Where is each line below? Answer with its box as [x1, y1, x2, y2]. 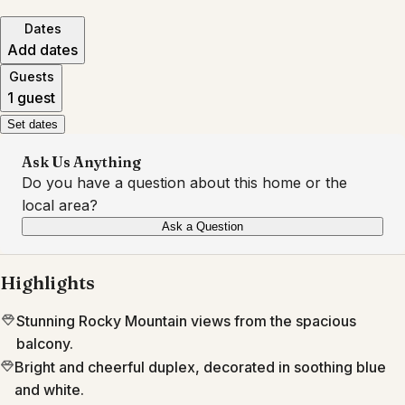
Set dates [7, 118, 58, 132]
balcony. [15, 334, 73, 353]
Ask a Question [162, 220, 243, 234]
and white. [14, 381, 84, 400]
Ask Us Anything [22, 153, 141, 172]
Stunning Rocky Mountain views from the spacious [15, 312, 356, 331]
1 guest [7, 89, 55, 108]
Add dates [7, 41, 78, 60]
